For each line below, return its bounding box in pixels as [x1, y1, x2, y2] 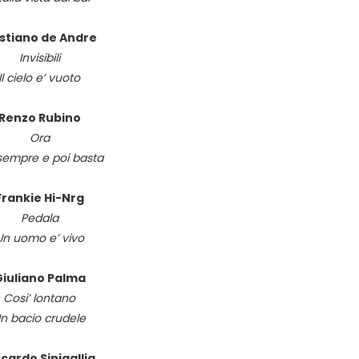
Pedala [20, 210, 58, 226]
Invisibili [18, 50, 60, 66]
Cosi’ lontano [3, 290, 75, 306]
